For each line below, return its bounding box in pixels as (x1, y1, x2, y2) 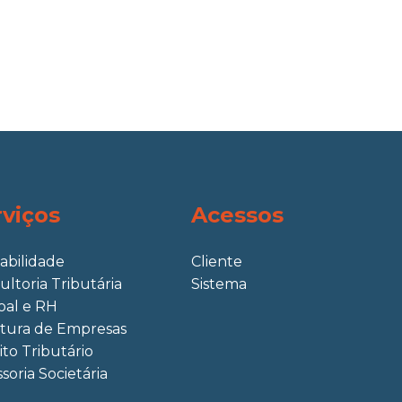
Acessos (190, 201, 284, 228)
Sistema (190, 275, 247, 293)
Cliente (190, 252, 242, 270)
